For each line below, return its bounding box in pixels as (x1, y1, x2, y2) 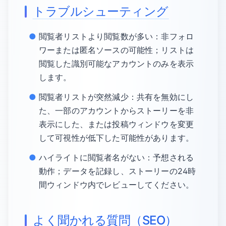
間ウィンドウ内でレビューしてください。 (39, 180, 194, 190)
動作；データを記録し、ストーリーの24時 (39, 166, 196, 176)
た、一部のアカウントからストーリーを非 (39, 105, 194, 116)
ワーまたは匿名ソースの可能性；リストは (39, 45, 194, 55)
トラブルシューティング (33, 4, 168, 19)
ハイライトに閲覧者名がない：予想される (39, 152, 194, 162)
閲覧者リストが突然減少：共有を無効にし (39, 92, 194, 102)
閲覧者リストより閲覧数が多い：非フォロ (39, 31, 194, 41)
